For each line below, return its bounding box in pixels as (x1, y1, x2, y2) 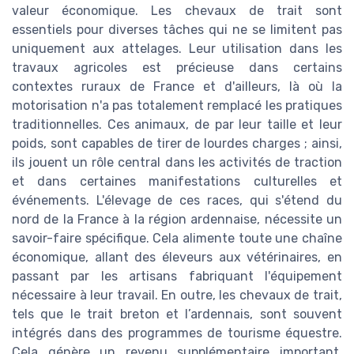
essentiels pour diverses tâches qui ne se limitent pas (12, 22, 342, 38)
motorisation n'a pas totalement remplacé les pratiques (12, 98, 342, 114)
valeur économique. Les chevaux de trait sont (12, 3, 342, 19)
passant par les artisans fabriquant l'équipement (12, 269, 342, 284)
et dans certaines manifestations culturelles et (12, 174, 342, 190)
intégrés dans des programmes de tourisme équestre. (12, 326, 342, 341)
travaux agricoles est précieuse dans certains (12, 60, 342, 76)
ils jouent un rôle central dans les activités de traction (12, 155, 342, 171)
